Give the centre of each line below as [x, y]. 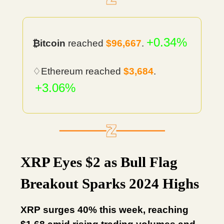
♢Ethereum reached [78, 71]
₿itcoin [49, 43]
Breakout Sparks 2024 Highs [110, 183]
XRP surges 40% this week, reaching [104, 210]
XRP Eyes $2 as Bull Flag [99, 162]
